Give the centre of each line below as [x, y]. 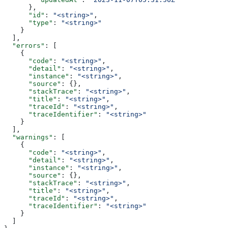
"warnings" [28, 137]
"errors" [24, 46]
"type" [28, 23]
